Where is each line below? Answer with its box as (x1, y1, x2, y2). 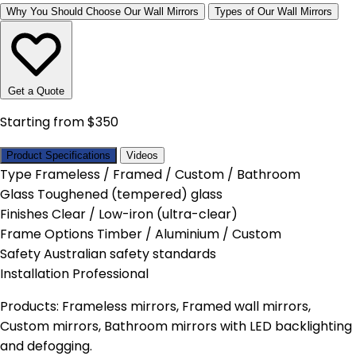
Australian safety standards (44, 245, 216, 264)
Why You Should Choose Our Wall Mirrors (6, 6, 199, 18)
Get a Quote (8, 85, 64, 98)
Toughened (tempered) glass (37, 185, 222, 204)
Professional (72, 265, 149, 284)
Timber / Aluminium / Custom (97, 225, 281, 244)
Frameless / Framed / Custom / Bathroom (35, 165, 300, 184)
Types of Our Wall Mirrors (215, 6, 332, 18)
